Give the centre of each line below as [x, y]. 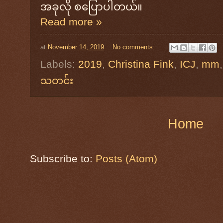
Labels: [59, 64]
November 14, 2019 [76, 47]
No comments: [134, 47]
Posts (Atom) [126, 158]
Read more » [71, 22]
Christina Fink [141, 64]
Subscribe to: [63, 158]
